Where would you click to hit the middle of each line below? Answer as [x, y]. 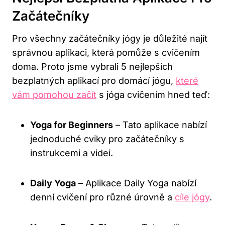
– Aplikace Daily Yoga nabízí [136, 183]
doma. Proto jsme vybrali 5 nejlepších [92, 66]
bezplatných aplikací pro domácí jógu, [94, 80]
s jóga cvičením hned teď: [153, 94]
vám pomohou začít [54, 94]
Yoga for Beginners [72, 125]
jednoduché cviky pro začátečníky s [107, 139]
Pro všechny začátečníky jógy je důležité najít [110, 38]
